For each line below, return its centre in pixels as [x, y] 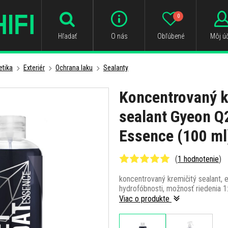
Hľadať [67, 36]
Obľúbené [170, 36]
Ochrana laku [74, 68]
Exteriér [34, 68]
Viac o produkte [145, 198]
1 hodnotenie [198, 159]
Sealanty [116, 68]
